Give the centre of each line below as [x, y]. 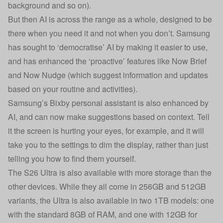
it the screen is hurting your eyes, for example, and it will [106, 131]
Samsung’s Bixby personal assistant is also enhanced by [108, 103]
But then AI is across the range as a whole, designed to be [110, 19]
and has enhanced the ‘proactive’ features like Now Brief [107, 61]
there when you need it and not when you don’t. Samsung [109, 33]
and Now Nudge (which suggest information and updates [108, 75]
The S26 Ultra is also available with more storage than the [110, 172]
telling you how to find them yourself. [72, 159]
